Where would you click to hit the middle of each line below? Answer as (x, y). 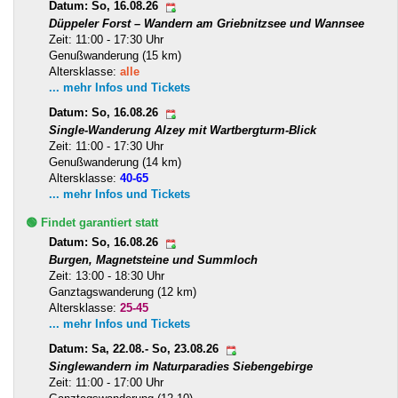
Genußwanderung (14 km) (115, 162)
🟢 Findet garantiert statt (92, 222)
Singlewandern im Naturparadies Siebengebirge (181, 366)
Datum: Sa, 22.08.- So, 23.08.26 (135, 349)
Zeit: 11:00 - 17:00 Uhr (106, 382)
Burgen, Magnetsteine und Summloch (153, 259)
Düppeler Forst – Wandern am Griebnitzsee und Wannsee (207, 23)
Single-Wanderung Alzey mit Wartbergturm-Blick (183, 130)
